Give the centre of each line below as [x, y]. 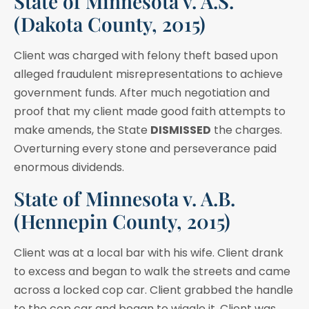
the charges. [247, 130]
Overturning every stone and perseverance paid [145, 149]
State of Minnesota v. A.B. [124, 198]
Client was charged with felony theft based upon [146, 56]
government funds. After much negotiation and [142, 93]
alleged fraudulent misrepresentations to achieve [148, 74]
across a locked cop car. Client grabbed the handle [153, 290]
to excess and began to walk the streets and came [152, 271]
